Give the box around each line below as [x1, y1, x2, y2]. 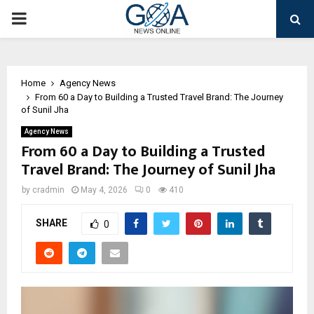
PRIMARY [11, 8, 82, 28]
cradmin [32, 185, 64, 195]
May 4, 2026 [81, 185, 128, 195]
